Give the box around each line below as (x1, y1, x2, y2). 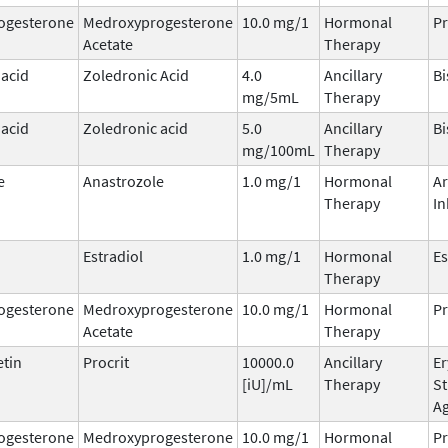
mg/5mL (242, 86, 299, 107)
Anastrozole (83, 170, 164, 191)
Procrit (83, 351, 129, 372)
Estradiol (83, 245, 143, 266)
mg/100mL (242, 139, 315, 160)
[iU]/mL (242, 373, 293, 394)
